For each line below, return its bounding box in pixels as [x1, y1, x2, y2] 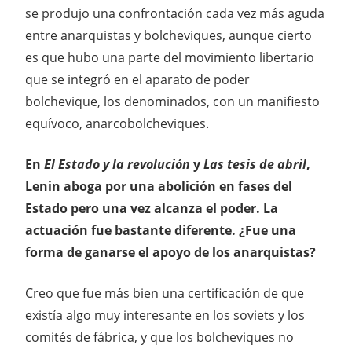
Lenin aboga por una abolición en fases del [25, 178, 292, 196]
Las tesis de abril [203, 156, 306, 174]
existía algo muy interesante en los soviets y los [25, 306, 305, 324]
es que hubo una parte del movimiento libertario [25, 49, 314, 67]
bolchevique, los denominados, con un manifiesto [25, 93, 320, 111]
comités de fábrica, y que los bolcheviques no [25, 328, 294, 346]
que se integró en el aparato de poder [25, 71, 250, 89]
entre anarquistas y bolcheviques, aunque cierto [25, 27, 312, 45]
